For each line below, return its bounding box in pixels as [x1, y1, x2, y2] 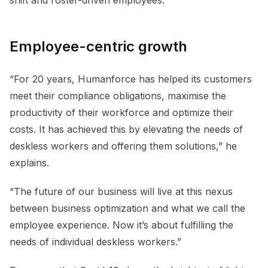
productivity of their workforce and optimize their [10, 106, 233, 118]
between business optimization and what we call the [10, 202, 245, 214]
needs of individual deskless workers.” [10, 235, 181, 248]
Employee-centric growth [10, 37, 187, 55]
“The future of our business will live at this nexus [10, 185, 233, 197]
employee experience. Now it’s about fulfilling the [10, 218, 233, 231]
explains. [10, 156, 49, 169]
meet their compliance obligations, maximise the [10, 89, 226, 102]
